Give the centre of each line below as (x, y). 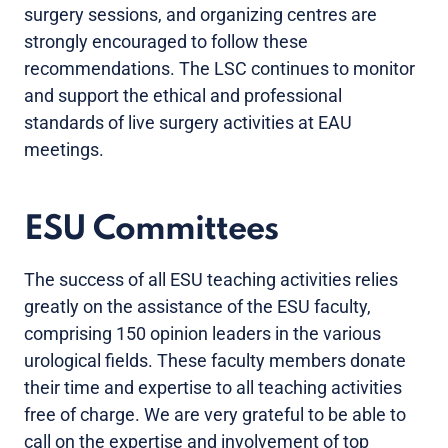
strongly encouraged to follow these (166, 42)
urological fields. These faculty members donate (215, 361)
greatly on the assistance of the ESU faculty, (197, 307)
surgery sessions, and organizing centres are (200, 15)
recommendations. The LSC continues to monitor (219, 69)
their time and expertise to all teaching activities (213, 388)
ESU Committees (151, 230)
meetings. (64, 150)
